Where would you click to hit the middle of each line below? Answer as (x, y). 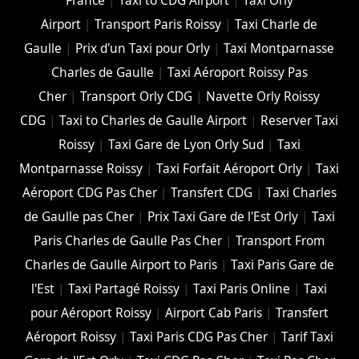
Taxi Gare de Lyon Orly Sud (186, 145)
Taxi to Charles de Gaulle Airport (153, 121)
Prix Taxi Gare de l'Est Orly (222, 217)
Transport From (280, 241)
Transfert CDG (211, 193)
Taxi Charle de (276, 25)
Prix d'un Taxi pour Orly (143, 49)
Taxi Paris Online (242, 289)
